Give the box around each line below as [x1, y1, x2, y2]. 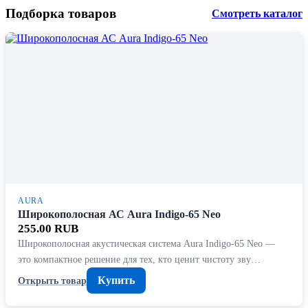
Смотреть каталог [212, 8, 302, 20]
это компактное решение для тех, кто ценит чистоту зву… [18, 254, 261, 265]
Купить [98, 274, 135, 287]
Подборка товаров [5, 6, 116, 21]
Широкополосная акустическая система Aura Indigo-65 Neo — [18, 238, 275, 250]
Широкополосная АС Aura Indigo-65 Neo [18, 208, 221, 221]
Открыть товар [18, 274, 87, 286]
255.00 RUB [18, 222, 78, 236]
